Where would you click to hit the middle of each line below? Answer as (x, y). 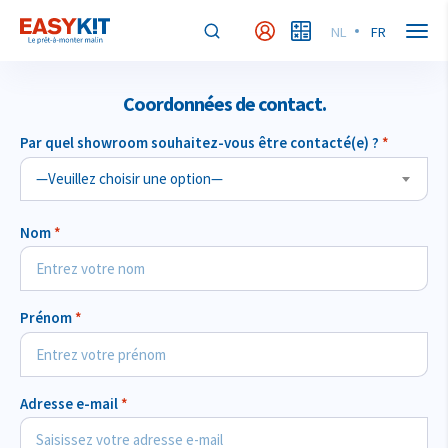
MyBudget (324, 32)
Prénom (47, 318)
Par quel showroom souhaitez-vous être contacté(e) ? (201, 143)
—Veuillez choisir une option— (129, 178)
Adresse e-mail (70, 403)
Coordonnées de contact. (224, 103)
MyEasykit (288, 32)
